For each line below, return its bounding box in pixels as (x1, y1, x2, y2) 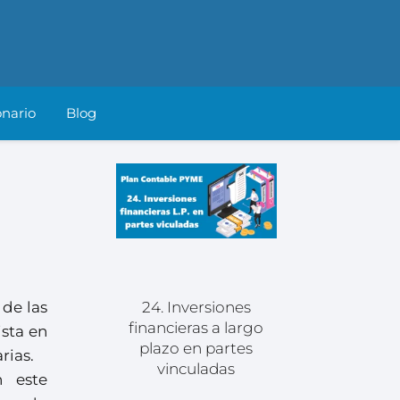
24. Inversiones (141, 297, 251, 316)
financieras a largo (129, 318, 264, 337)
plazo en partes (139, 338, 254, 357)
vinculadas (157, 359, 236, 378)
